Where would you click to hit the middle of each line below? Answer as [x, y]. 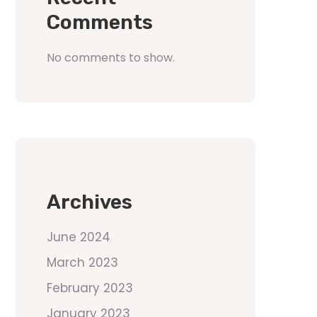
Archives [90, 202]
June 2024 [79, 237]
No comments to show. [111, 58]
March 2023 [82, 263]
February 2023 [90, 288]
